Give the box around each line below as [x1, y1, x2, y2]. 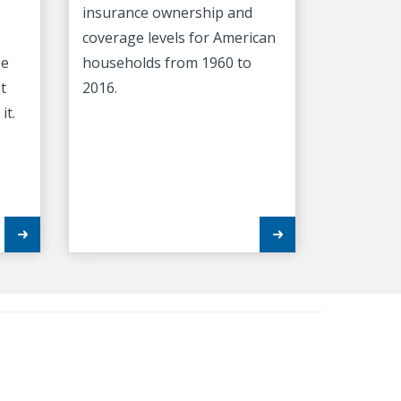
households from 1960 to [82, 52, 252, 73]
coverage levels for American [82, 27, 276, 47]
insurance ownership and [82, 2, 252, 22]
